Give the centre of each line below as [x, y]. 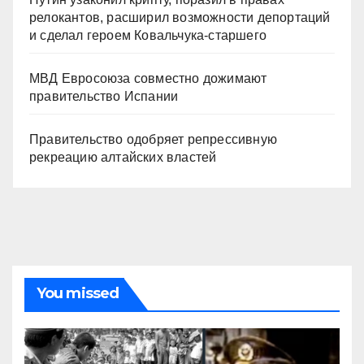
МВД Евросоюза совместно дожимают [148, 79]
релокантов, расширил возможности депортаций [180, 18]
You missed [78, 294]
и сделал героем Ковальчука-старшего [148, 36]
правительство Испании [104, 97]
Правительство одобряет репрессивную [153, 140]
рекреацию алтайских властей [123, 158]
